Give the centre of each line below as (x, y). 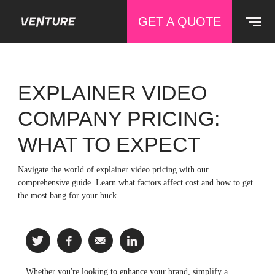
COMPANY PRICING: (119, 118)
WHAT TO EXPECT (110, 144)
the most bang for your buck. (69, 196)
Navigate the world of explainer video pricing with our (114, 170)
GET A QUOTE (180, 21)
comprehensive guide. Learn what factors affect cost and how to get (136, 183)
